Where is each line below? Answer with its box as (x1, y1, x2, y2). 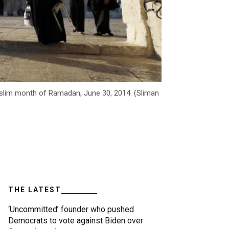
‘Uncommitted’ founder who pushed (8, 204, 134, 215)
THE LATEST (8, 186, 61, 194)
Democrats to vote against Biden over (8, 216, 143, 226)
